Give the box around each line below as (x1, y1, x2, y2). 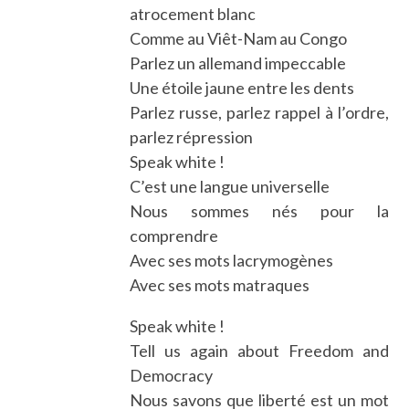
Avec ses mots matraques (130, 274, 310, 295)
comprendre (130, 225, 219, 246)
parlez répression (130, 126, 254, 147)
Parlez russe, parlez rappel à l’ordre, (130, 101, 389, 122)
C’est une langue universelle (130, 175, 330, 196)
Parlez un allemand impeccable (130, 52, 347, 73)
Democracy (130, 364, 214, 385)
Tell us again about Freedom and (130, 340, 389, 361)
